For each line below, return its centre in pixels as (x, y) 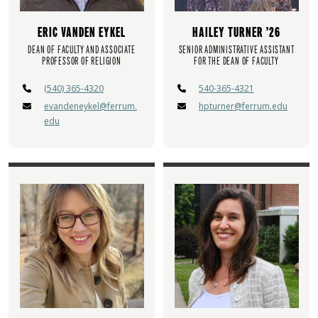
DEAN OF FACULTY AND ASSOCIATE (82, 50)
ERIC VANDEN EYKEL (82, 33)
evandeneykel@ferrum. (91, 106)
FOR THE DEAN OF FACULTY (236, 61)
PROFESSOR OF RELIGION (82, 61)
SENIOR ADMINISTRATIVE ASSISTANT (236, 50)
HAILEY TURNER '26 (236, 33)
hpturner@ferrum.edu (243, 106)
